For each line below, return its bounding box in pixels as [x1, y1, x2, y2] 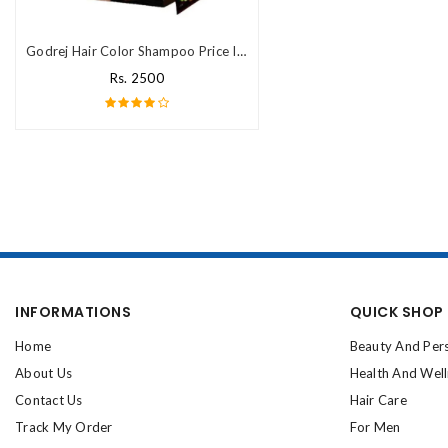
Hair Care [349, 392, 407, 408]
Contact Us [15, 392, 83, 408]
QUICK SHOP [349, 302, 444, 322]
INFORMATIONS [15, 302, 131, 322]
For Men [349, 419, 401, 435]
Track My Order [15, 419, 113, 435]
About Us [15, 365, 73, 381]
